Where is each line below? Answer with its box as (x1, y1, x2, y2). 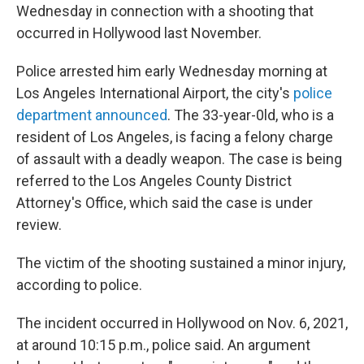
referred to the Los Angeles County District (16, 172, 292, 189)
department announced (16, 106, 167, 123)
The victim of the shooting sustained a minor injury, (16, 254, 345, 271)
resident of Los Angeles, (16, 128, 172, 145)
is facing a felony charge (175, 128, 333, 145)
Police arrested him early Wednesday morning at (16, 63, 327, 80)
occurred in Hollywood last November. (16, 24, 262, 41)
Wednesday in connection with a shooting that (16, 2, 314, 19)
